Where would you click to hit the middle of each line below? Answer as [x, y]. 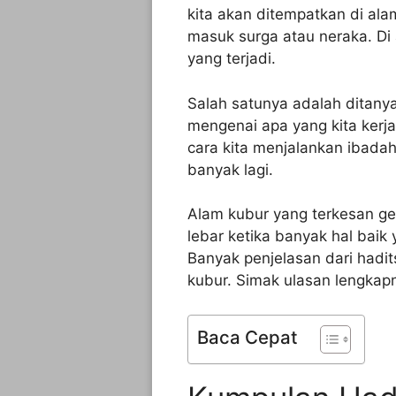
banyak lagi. [230, 169]
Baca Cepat [247, 337]
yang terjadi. [232, 59]
